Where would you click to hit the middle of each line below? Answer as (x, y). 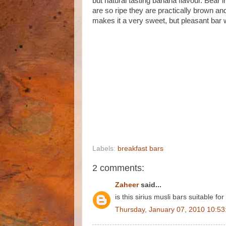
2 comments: (118, 168)
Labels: (105, 149)
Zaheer (127, 185)
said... (150, 185)
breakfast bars (140, 149)
